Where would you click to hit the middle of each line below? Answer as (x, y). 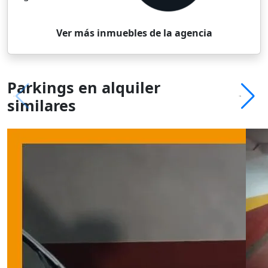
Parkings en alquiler (84, 87)
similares (42, 105)
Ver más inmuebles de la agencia (134, 33)
